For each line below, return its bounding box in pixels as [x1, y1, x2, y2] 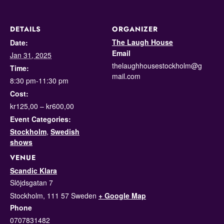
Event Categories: [10, 114, 71, 124]
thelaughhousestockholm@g [112, 60, 202, 70]
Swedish [50, 126, 79, 136]
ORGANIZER [112, 24, 158, 34]
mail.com [112, 71, 140, 81]
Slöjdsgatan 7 [10, 177, 53, 187]
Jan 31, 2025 [10, 50, 51, 60]
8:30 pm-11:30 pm [10, 75, 68, 85]
